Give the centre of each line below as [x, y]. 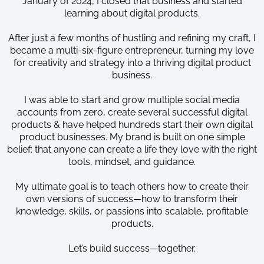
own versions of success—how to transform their [132, 199]
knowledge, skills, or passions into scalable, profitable [132, 211]
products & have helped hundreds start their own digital [132, 124]
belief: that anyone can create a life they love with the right [132, 149]
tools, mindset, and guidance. [132, 161]
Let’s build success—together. [132, 248]
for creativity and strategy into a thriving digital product [132, 62]
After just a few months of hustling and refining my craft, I [132, 38]
